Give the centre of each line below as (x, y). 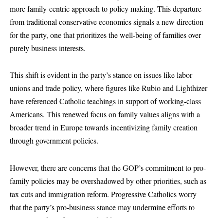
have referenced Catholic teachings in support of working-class (105, 101)
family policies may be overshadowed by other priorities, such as (108, 181)
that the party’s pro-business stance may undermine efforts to (102, 207)
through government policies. (54, 141)
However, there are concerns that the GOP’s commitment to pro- (108, 167)
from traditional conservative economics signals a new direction (107, 21)
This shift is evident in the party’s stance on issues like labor (101, 75)
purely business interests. (48, 48)
